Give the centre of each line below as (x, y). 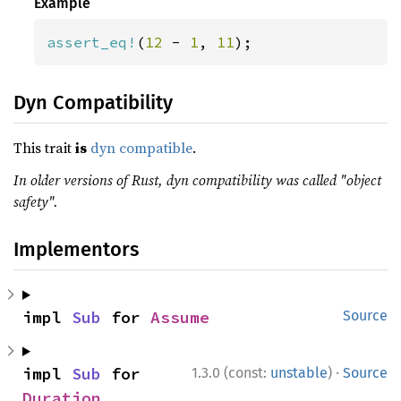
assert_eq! (92, 42)
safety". (36, 201)
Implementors (76, 249)
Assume (180, 317)
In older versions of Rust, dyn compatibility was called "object (197, 180)
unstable (299, 373)
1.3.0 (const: (231, 373)
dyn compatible (141, 148)
